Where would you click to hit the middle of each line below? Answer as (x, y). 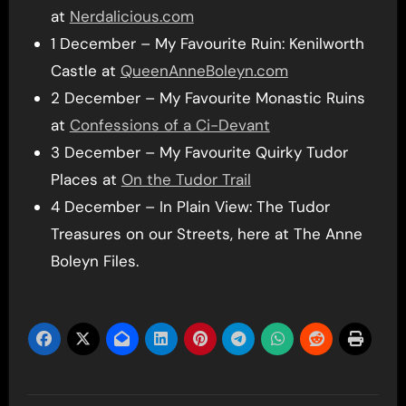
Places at (86, 179)
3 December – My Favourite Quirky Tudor (199, 152)
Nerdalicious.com (131, 16)
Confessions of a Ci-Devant (169, 125)
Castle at (85, 70)
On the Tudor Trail (186, 179)
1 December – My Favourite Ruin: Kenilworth (207, 43)
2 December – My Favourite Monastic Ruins (208, 97)
